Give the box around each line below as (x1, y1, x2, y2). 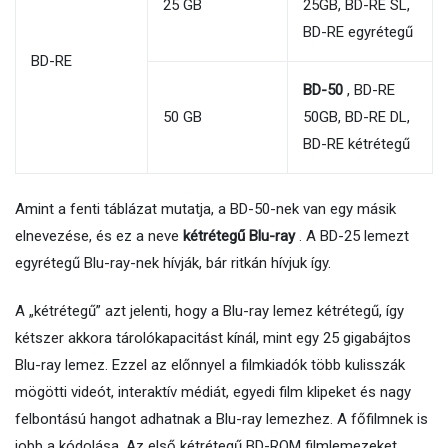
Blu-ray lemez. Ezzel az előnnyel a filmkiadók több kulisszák (15, 356, 405, 374)
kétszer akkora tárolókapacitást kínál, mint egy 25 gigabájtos (15, 329, 411, 347)
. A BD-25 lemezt (295, 227, 409, 245)
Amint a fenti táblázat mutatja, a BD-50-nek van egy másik (15, 200, 396, 218)
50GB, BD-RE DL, (303, 107, 410, 126)
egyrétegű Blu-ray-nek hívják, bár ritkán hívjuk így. (15, 254, 331, 272)
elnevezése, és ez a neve (15, 227, 183, 245)
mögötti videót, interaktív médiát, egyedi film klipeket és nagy (15, 383, 411, 401)
